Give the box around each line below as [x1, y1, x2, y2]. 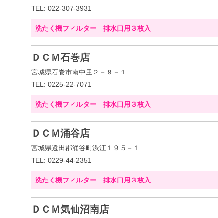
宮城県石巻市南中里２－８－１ [31, 68, 127, 76]
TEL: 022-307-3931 [31, 4, 91, 12]
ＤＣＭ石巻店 [31, 52, 90, 63]
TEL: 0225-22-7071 [31, 80, 91, 88]
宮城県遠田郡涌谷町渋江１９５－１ [31, 144, 140, 152]
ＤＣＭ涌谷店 [31, 128, 90, 139]
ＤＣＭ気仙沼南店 [31, 204, 109, 215]
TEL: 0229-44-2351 [31, 156, 91, 164]
